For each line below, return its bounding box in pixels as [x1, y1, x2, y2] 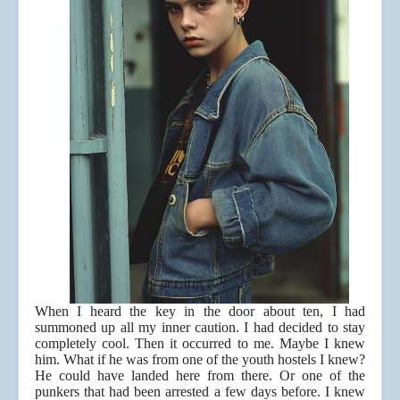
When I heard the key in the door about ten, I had [35, 304, 365, 320]
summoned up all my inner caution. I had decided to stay [35, 320, 365, 336]
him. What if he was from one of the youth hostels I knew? [35, 352, 365, 368]
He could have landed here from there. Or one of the [35, 368, 365, 384]
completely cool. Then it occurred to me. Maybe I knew [35, 336, 365, 352]
